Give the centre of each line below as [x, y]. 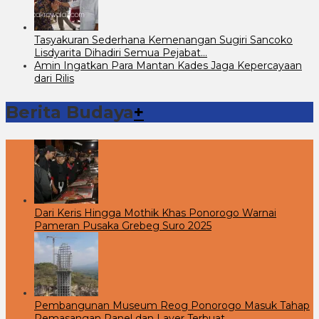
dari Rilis [54, 78]
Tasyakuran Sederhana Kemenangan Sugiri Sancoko [163, 40]
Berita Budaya [70, 112]
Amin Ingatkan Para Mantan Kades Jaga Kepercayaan [168, 65]
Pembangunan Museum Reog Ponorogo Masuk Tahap [172, 305]
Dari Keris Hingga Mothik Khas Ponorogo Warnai [155, 213]
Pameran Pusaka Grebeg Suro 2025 [123, 225]
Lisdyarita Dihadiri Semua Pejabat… [121, 52]
